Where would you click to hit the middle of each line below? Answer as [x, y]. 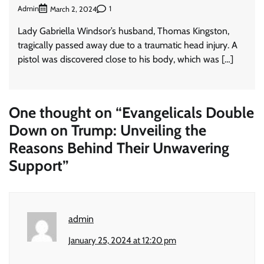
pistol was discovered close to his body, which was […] [126, 59]
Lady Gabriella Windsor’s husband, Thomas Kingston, [123, 31]
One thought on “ [65, 112]
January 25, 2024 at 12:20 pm [122, 240]
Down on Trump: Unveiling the [108, 130]
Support [36, 165]
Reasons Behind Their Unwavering [119, 147]
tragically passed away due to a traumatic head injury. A [128, 45]
